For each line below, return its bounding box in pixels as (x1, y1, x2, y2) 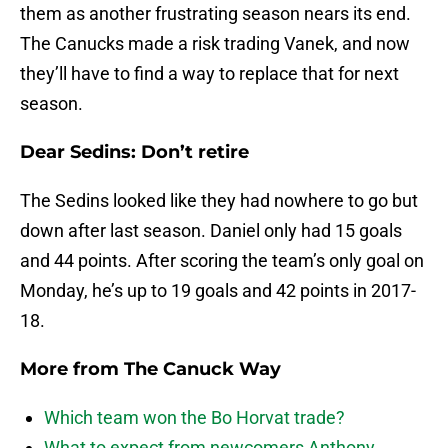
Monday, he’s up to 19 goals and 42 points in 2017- (20, 280, 416, 302)
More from (20, 358, 124, 381)
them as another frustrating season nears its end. (20, 3, 411, 25)
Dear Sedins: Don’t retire (20, 141, 249, 164)
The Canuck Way (124, 358, 281, 381)
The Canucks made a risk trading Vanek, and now (20, 33, 410, 55)
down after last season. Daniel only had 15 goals (20, 220, 402, 242)
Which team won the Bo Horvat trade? (44, 407, 345, 429)
